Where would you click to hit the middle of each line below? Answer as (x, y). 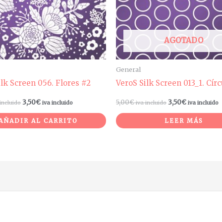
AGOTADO (184, 40)
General (129, 70)
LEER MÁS (184, 120)
